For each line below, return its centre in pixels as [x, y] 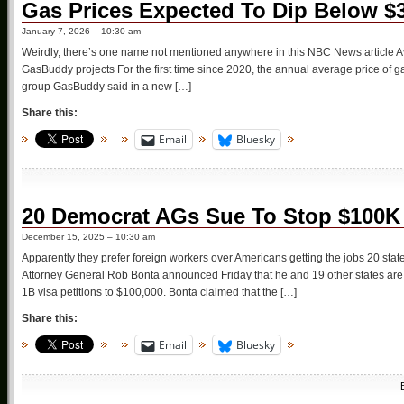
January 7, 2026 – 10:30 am [81, 32]
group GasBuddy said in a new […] [106, 87]
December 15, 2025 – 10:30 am [88, 237]
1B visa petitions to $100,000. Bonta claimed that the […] [159, 293]
